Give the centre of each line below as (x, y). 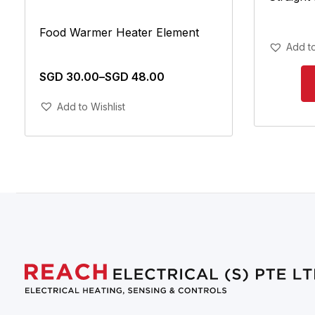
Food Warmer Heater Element (119, 32)
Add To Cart (129, 100)
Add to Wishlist (91, 106)
